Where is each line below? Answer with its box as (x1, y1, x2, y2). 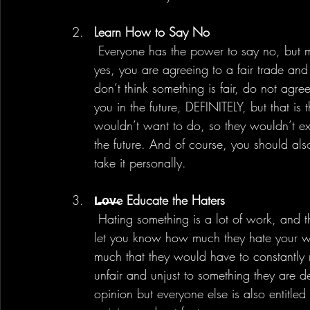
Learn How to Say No (94, 23, 210, 40)
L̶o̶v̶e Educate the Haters (94, 191, 225, 208)
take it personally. (94, 154, 190, 171)
